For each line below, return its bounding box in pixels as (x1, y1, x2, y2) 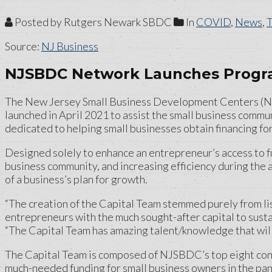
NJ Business (41, 39, 98, 53)
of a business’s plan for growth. (5, 172, 148, 186)
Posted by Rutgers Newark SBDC (13, 15, 172, 29)
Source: (5, 39, 41, 53)
